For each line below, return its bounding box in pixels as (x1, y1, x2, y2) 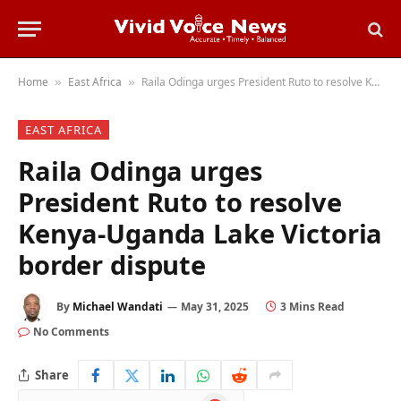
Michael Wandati (73, 299, 163, 315)
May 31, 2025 (181, 299, 249, 315)
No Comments (33, 324, 109, 339)
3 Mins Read (280, 299, 345, 315)
